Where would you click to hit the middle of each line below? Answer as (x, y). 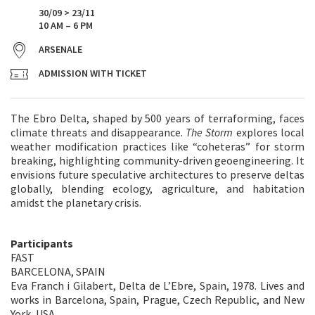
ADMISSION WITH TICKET (93, 73)
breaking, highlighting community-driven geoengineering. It (157, 160)
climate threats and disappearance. (98, 132)
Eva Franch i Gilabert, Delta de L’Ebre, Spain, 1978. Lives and (157, 285)
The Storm (210, 132)
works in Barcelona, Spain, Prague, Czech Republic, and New (157, 300)
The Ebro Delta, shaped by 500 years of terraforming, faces (157, 118)
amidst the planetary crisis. (76, 202)
